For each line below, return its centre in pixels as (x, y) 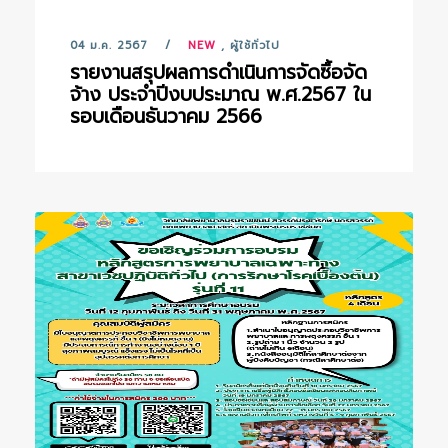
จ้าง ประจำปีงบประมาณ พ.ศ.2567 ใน (220, 94)
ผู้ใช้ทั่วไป (255, 45)
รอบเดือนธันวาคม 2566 (166, 116)
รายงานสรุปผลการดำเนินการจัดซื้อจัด (218, 72)
